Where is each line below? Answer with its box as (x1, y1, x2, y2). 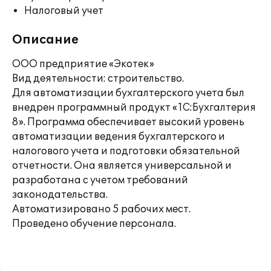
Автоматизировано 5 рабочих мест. (12, 203, 191, 215)
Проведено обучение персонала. (12, 218, 176, 230)
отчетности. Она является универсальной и (12, 160, 232, 172)
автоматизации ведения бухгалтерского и (12, 131, 225, 143)
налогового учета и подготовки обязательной (12, 145, 240, 157)
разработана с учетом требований (12, 174, 188, 186)
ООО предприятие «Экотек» (12, 58, 154, 70)
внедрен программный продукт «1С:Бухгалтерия (12, 102, 256, 114)
